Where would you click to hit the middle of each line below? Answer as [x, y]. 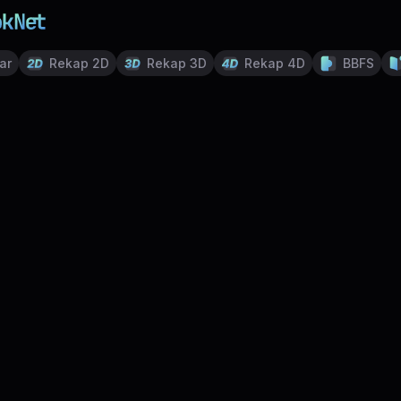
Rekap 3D [177, 63]
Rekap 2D [79, 63]
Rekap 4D [275, 63]
